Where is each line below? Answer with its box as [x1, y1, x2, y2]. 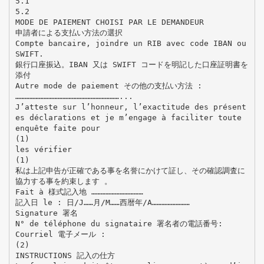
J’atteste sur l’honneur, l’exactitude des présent [15, 102, 246, 111]
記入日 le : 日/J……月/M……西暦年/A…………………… [15, 197, 190, 207]
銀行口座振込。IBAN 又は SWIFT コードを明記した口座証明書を [15, 60, 248, 69]
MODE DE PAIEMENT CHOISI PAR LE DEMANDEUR [15, 17, 204, 27]
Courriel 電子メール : [15, 229, 105, 239]
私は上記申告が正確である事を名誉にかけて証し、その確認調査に [15, 166, 245, 175]
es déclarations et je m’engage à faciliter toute [15, 113, 242, 122]
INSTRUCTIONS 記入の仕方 [15, 250, 115, 260]
